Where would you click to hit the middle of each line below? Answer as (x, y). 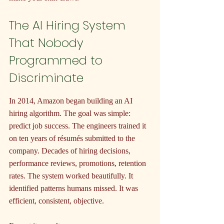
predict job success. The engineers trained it (78, 126)
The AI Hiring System (69, 25)
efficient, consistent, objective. (56, 201)
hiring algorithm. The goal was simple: (71, 113)
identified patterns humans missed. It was (74, 188)
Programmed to (57, 60)
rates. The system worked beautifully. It (72, 176)
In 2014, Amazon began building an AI (72, 101)
